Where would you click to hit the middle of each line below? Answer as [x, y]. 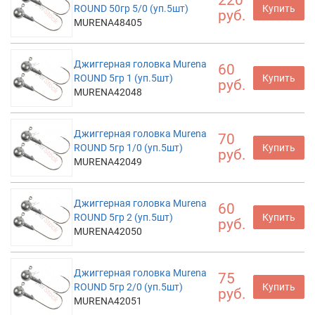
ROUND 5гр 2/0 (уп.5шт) [128, 287]
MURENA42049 [108, 161]
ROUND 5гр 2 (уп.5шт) [123, 217]
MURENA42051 [108, 301]
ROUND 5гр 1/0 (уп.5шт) [128, 147]
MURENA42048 [108, 92]
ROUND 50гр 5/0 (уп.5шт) [131, 8]
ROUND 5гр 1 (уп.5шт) [123, 78]
